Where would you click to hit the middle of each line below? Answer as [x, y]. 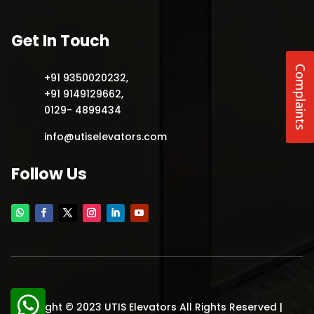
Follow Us [49, 174]
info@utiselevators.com [105, 137]
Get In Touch [60, 41]
